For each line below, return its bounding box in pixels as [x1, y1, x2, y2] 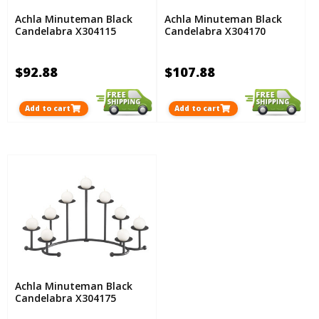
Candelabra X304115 [15, 24, 116, 38]
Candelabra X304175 [15, 291, 116, 305]
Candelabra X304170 [164, 24, 266, 38]
